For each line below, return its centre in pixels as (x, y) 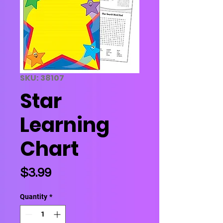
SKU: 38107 (42, 78)
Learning (65, 125)
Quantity (34, 197)
